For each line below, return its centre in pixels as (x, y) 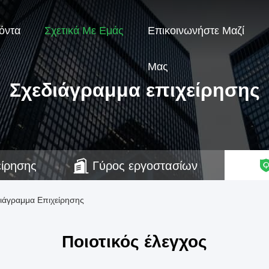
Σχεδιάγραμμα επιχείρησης (134, 90)
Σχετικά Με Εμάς (84, 31)
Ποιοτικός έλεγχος (134, 242)
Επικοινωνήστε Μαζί (196, 31)
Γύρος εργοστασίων (145, 166)
